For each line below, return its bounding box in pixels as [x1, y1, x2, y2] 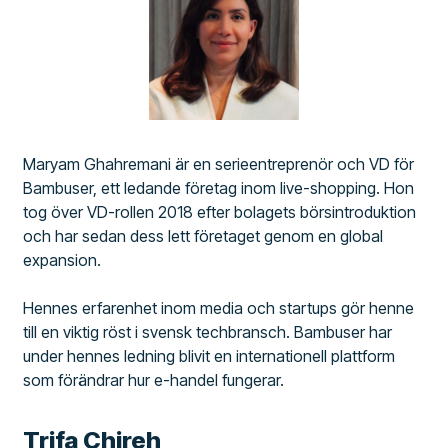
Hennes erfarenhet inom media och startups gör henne [23, 297, 415, 318]
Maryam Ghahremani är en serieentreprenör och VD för [23, 153, 415, 174]
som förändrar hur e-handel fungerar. [23, 369, 285, 390]
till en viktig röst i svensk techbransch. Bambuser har [23, 321, 393, 342]
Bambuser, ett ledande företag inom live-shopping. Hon [23, 177, 415, 198]
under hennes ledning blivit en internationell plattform [23, 345, 396, 366]
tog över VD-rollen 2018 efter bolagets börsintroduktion [23, 201, 417, 222]
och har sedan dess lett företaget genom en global [23, 225, 384, 246]
